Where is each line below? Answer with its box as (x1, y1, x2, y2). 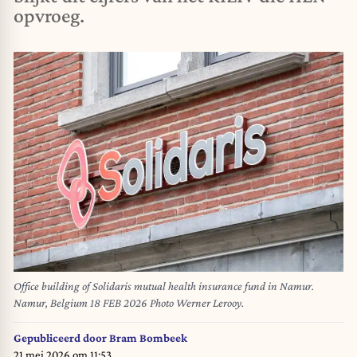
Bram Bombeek (109, 331, 187, 344)
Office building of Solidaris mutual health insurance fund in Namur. (14, 280, 314, 293)
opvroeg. (14, 4, 84, 27)
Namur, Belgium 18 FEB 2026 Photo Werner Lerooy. (14, 296, 244, 310)
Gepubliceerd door (14, 331, 109, 344)
